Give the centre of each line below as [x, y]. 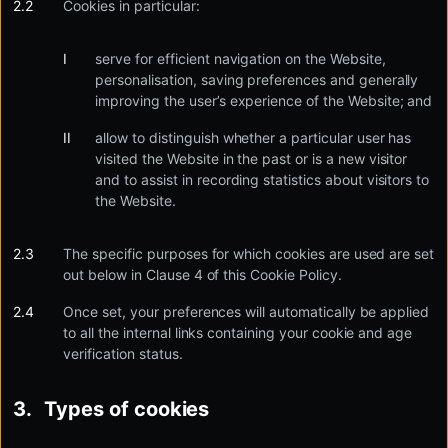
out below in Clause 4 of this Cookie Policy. [202, 274]
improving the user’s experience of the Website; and [264, 100]
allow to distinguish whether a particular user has [253, 137]
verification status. [123, 353]
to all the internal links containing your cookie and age [238, 332]
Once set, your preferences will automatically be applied [246, 311]
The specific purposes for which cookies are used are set [249, 253]
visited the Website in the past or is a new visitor [251, 158]
